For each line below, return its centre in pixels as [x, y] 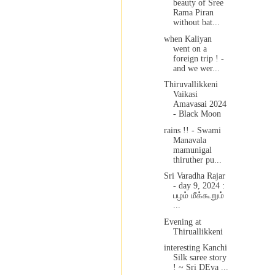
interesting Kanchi [195, 248]
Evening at [182, 222]
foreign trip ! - [198, 58]
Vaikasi [185, 95]
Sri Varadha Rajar [194, 176]
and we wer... [196, 68]
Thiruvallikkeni [191, 85]
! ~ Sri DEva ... [200, 268]
